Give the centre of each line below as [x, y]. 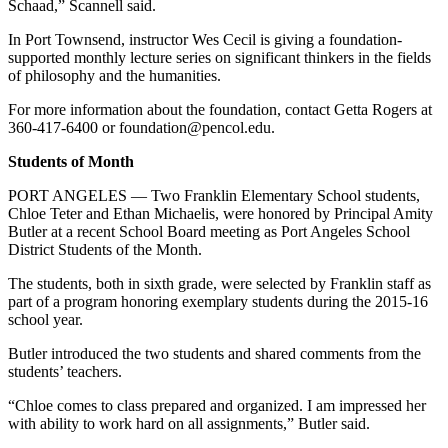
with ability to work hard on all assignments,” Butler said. [189, 424]
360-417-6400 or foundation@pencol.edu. [141, 128]
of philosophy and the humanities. [114, 76]
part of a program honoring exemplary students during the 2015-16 [218, 302]
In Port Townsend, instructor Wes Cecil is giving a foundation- [205, 40]
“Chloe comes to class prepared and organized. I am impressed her [217, 406]
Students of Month [71, 162]
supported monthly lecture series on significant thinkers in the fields [219, 58]
